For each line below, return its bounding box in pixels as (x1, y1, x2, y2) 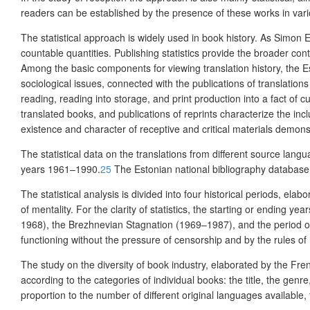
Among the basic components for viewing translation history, (21, 61, 283, 75)
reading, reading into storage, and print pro (21, 91, 209, 106)
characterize (220, 107, 274, 121)
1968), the (21, 217, 69, 232)
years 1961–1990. (21, 162, 100, 176)
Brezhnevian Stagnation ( (69, 217, 179, 232)
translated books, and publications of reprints (21, 107, 220, 121)
